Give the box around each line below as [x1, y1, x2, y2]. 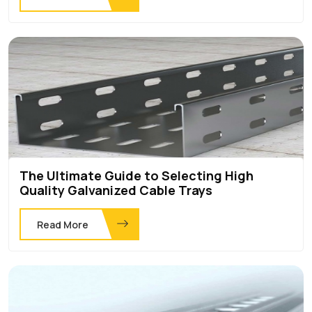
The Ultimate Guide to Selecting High [19, 166, 253, 184]
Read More [37, 217, 88, 231]
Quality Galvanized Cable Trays [19, 181, 212, 198]
